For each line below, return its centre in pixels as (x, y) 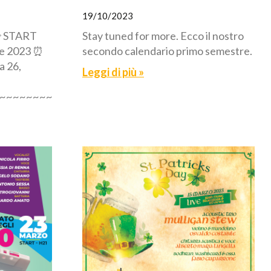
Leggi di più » (113, 72)
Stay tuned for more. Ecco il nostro (163, 35)
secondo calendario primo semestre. (167, 51)
